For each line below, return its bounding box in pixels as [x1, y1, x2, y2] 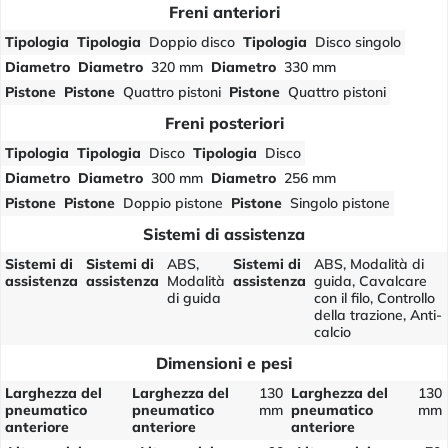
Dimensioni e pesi [156, 352, 292, 373]
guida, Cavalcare [314, 271, 427, 290]
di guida [167, 288, 221, 307]
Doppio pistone [123, 193, 223, 212]
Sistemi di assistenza [143, 223, 305, 244]
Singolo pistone [290, 193, 390, 212]
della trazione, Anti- [314, 305, 442, 324]
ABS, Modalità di [314, 254, 424, 273]
